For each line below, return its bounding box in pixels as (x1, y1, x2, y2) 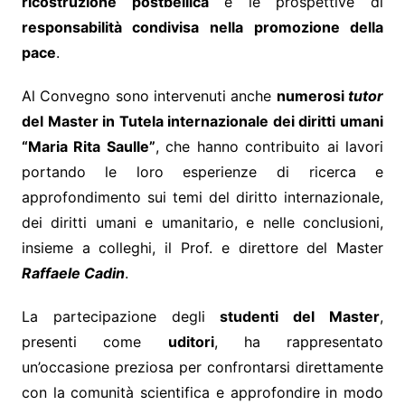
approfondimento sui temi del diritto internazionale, (21, 187, 384, 206)
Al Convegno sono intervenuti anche (21, 86, 277, 105)
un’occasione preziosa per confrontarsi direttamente (21, 357, 384, 376)
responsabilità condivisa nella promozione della (21, 17, 384, 36)
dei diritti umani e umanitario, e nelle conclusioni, (21, 212, 384, 231)
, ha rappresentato (213, 332, 384, 351)
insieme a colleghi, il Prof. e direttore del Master (21, 238, 384, 257)
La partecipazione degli (21, 306, 221, 325)
